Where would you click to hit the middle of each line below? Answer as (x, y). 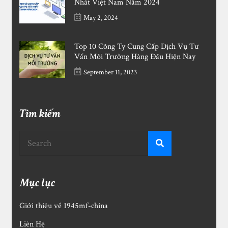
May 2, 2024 (101, 18)
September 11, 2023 (110, 72)
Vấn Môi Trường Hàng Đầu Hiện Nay (135, 57)
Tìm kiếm (40, 114)
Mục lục (37, 183)
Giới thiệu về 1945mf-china (64, 206)
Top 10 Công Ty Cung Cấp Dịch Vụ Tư (137, 47)
